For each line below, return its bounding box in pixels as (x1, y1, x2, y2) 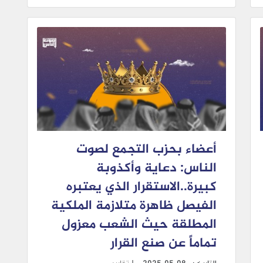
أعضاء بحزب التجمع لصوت (76, 139, 217, 161)
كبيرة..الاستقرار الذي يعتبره (66, 177, 217, 198)
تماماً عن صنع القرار (110, 233, 217, 255)
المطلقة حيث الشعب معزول (62, 214, 217, 236)
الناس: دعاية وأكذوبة (96, 158, 217, 180)
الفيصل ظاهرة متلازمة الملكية (51, 195, 217, 217)
